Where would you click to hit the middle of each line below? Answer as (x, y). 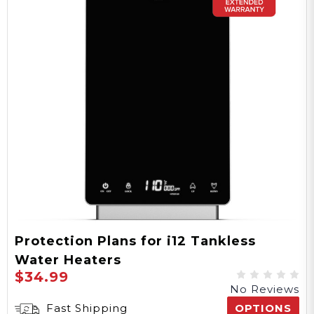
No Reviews (265, 289)
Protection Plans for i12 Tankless (135, 241)
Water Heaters (68, 260)
